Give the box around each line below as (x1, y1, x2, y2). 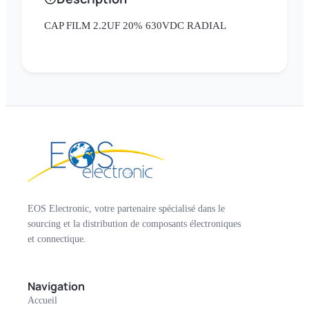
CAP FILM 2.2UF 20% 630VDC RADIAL (44, 20, 226, 31)
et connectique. (28, 234, 86, 244)
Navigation (28, 279, 85, 294)
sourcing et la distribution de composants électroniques (28, 219, 241, 229)
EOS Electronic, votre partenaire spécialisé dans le (28, 203, 225, 214)
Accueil (28, 295, 57, 306)
